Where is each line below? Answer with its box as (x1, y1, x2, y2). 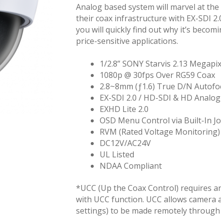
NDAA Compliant (99, 160, 162, 171)
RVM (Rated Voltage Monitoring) (99, 126, 220, 137)
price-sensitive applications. (75, 36, 178, 47)
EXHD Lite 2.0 (99, 103, 148, 114)
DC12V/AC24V (99, 137, 151, 148)
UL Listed (99, 148, 134, 160)
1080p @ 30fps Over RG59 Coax (99, 69, 215, 80)
